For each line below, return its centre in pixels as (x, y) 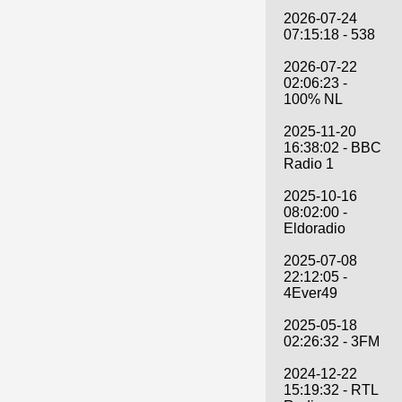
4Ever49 (310, 293)
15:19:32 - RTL (331, 389)
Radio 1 (309, 163)
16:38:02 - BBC (332, 147)
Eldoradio (315, 228)
